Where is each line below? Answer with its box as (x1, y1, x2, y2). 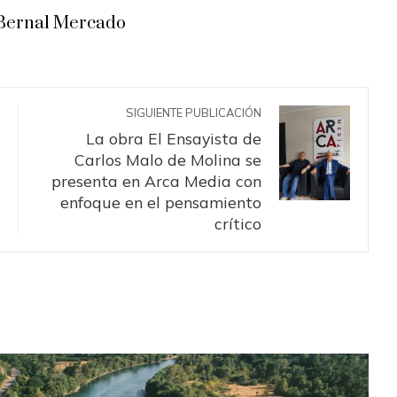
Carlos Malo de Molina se (74, 150, 261, 169)
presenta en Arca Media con (51, 171, 261, 191)
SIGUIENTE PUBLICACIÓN (126, 105, 261, 120)
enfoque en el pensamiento (60, 192, 261, 212)
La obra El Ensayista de (86, 128, 261, 148)
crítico (214, 214, 261, 233)
